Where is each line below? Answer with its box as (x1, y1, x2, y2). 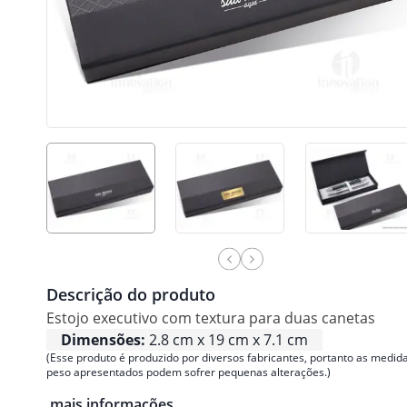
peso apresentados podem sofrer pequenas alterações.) (46, 364, 331, 381)
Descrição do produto (46, 283, 215, 306)
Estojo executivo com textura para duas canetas (46, 308, 375, 329)
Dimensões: (61, 330, 145, 351)
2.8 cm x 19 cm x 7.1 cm (149, 330, 308, 351)
